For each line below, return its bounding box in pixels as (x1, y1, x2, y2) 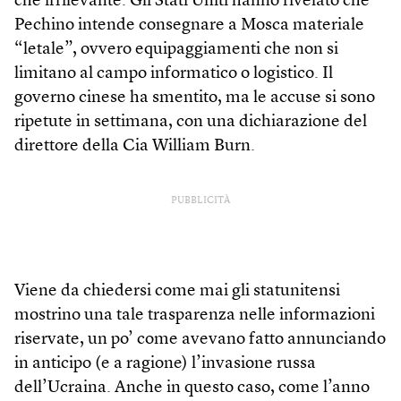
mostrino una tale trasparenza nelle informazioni (14, 307, 375, 325)
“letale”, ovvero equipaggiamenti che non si (14, 41, 338, 59)
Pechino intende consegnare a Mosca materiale (14, 17, 364, 35)
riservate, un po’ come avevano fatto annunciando (14, 331, 386, 349)
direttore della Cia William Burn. (14, 138, 255, 156)
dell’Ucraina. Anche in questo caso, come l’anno (14, 380, 370, 397)
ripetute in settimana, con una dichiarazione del (14, 114, 367, 132)
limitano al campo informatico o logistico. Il (14, 65, 333, 83)
